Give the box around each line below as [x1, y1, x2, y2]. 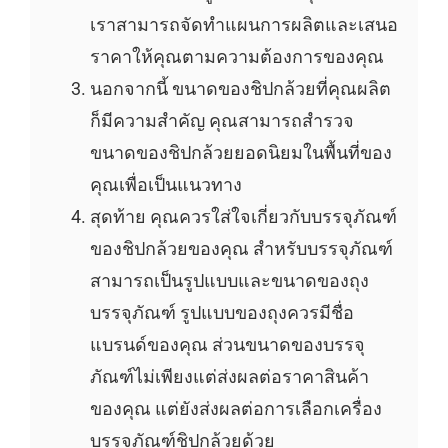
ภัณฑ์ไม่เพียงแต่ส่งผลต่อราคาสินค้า [89, 365, 369, 387]
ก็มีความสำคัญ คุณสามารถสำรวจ [89, 109, 354, 131]
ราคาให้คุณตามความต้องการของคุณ [89, 45, 384, 67]
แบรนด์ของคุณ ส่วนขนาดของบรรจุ [89, 333, 365, 355]
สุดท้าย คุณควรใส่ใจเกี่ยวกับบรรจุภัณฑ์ [89, 205, 397, 227]
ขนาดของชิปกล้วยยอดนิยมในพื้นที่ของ [89, 141, 392, 163]
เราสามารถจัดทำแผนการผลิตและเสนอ [89, 13, 398, 35]
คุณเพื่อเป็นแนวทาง [89, 173, 242, 195]
